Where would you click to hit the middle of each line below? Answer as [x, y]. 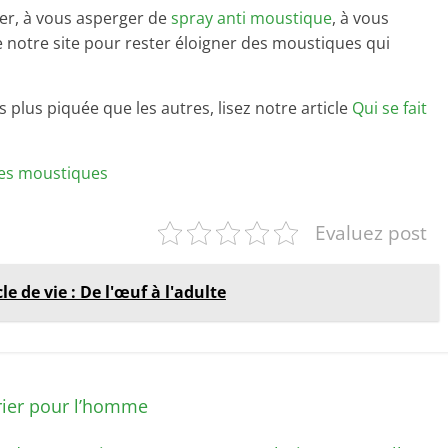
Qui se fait [389, 108]
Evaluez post [371, 232]
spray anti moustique [251, 18]
